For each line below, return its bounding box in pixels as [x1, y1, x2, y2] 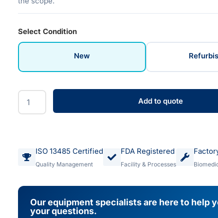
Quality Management [36, 160, 93, 168]
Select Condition [18, 27, 77, 36]
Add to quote [138, 96, 183, 106]
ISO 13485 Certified [36, 146, 104, 156]
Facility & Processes [121, 160, 177, 168]
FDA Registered [121, 146, 175, 156]
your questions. [30, 205, 97, 216]
